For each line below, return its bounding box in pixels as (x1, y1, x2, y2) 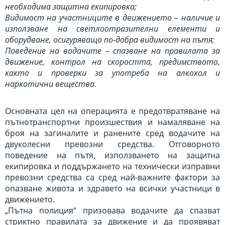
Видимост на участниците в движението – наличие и (5, 12, 220, 23)
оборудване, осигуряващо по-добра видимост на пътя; (5, 34, 214, 45)
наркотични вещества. (5, 78, 96, 89)
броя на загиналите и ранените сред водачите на (5, 128, 220, 139)
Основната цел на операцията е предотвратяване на (5, 105, 220, 117)
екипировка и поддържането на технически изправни (5, 161, 220, 172)
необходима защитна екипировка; (5, 1, 137, 12)
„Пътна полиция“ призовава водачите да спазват (5, 205, 220, 216)
